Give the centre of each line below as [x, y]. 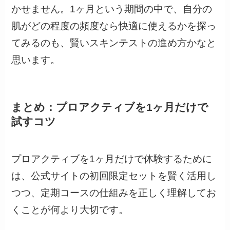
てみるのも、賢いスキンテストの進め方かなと [114, 43]
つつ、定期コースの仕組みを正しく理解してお [114, 193]
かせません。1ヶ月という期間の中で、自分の [112, 9]
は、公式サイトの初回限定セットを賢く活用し [114, 176]
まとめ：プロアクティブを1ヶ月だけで [110, 107]
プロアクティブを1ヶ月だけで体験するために [112, 159]
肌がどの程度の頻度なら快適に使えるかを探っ [114, 26]
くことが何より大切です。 [70, 209]
